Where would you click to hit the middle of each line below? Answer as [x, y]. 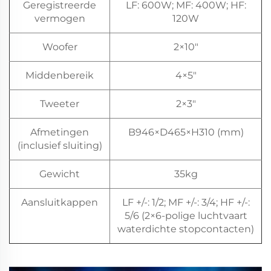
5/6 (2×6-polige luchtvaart [186, 216]
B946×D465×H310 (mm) [186, 132]
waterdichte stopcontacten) [186, 229]
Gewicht [60, 174]
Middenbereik [60, 76]
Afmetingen [60, 132]
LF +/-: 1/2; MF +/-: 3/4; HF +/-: [186, 203]
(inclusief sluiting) [60, 146]
